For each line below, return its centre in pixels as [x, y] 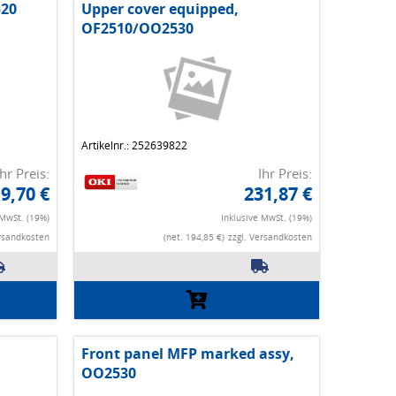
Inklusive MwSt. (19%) [267, 218]
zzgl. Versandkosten [270, 237]
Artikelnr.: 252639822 [134, 146]
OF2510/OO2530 [137, 29]
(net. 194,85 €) [194, 237]
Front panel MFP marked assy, [187, 354]
